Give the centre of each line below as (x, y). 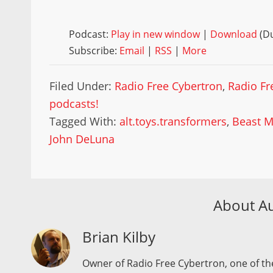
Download (234, 34)
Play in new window (156, 34)
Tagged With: (85, 121)
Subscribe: (94, 50)
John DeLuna (82, 139)
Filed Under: (82, 86)
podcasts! (74, 103)
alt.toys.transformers (173, 121)
